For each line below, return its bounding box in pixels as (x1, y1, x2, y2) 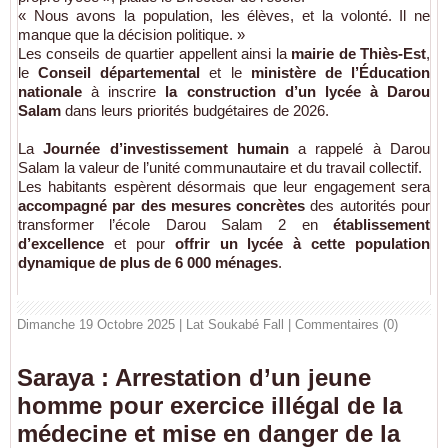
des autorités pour (305, 196, 431, 214)
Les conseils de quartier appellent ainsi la (18, 44, 292, 62)
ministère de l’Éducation (250, 63, 431, 81)
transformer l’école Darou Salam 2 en (18, 215, 333, 233)
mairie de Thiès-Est (291, 44, 427, 62)
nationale (18, 82, 82, 100)
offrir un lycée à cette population (174, 234, 430, 252)
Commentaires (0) (295, 316, 398, 332)
